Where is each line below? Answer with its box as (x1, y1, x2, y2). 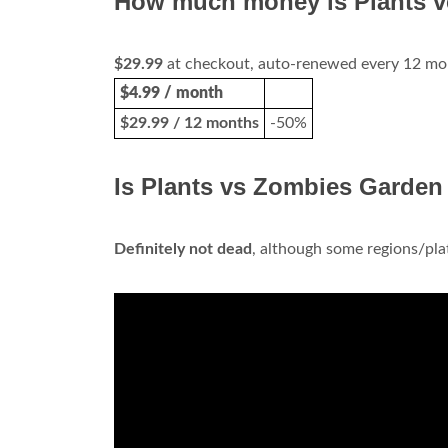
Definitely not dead (114, 241, 252, 258)
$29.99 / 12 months (120, 115, 259, 132)
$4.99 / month (120, 85, 223, 102)
